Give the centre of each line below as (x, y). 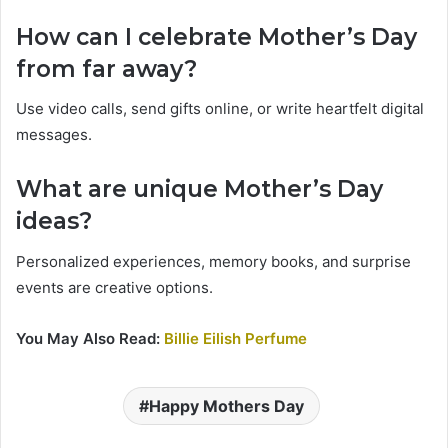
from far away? (106, 68)
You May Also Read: (88, 338)
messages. (54, 135)
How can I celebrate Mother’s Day (216, 36)
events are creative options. (114, 287)
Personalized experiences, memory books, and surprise (213, 261)
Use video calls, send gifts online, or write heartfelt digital (220, 109)
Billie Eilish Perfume (235, 338)
